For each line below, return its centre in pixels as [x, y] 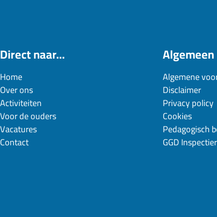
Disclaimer [182, 90]
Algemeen [188, 55]
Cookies [177, 116]
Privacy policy [188, 103]
